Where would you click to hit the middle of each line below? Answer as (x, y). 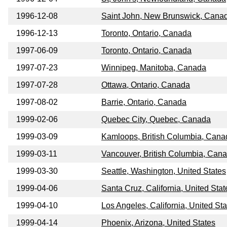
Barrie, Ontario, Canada (144, 102)
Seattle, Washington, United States (164, 171)
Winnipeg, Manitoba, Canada (154, 68)
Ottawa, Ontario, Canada (146, 85)
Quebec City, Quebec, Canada (156, 120)
